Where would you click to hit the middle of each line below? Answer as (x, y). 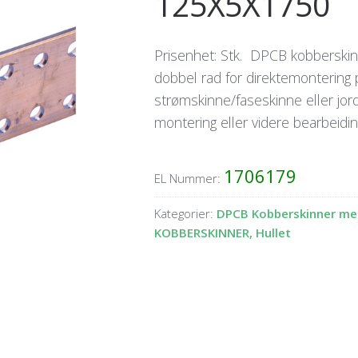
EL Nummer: (189, 179)
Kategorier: (185, 214)
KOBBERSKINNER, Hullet (222, 233)
